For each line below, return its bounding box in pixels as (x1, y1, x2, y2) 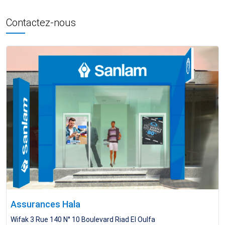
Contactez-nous (6, 17, 76, 29)
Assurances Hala (11, 198, 80, 209)
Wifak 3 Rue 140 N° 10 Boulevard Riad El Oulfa (11, 215, 155, 223)
